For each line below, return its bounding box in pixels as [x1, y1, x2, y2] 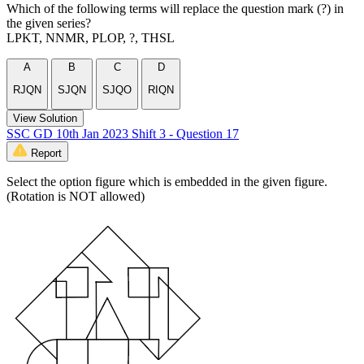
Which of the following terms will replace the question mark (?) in [6, 2, 344, 16]
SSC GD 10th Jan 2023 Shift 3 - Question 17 [6, 126, 239, 141]
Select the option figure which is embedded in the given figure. [6, 174, 327, 188]
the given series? [6, 16, 91, 31]
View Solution [13, 111, 77, 124]
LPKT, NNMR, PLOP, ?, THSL [6, 31, 175, 45]
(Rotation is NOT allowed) [6, 188, 145, 203]
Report [31, 146, 62, 159]
